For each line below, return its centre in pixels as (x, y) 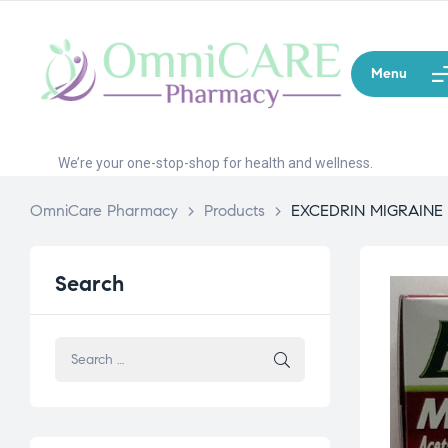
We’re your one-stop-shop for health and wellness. (215, 163)
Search (89, 284)
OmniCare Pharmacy (104, 211)
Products (234, 211)
